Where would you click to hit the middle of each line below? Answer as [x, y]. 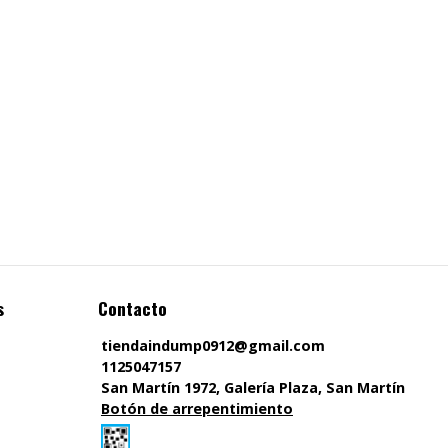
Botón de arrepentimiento [196, 409]
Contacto [132, 308]
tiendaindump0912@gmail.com [212, 346]
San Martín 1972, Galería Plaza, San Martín [252, 388]
